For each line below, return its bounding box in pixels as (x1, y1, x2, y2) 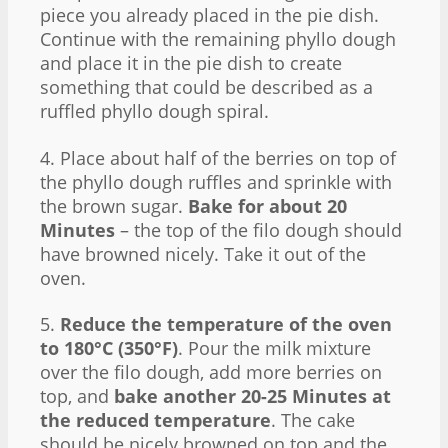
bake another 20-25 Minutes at (114, 384, 391, 409)
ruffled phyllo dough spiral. (40, 99, 269, 124)
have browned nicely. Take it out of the (40, 241, 366, 266)
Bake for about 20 (188, 193, 347, 218)
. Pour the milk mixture (178, 336, 371, 361)
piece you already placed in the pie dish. (40, 3, 379, 28)
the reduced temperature (40, 408, 271, 433)
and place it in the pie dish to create (40, 51, 342, 76)
